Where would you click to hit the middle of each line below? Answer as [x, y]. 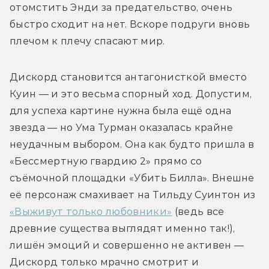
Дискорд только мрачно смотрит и [104, 262]
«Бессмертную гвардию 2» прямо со [106, 161]
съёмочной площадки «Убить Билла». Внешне [132, 178]
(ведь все [198, 211]
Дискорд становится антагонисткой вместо [128, 77]
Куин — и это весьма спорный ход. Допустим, [131, 94]
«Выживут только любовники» [91, 211]
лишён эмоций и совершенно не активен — [127, 245]
